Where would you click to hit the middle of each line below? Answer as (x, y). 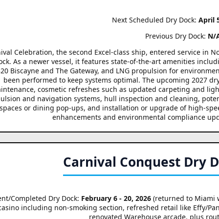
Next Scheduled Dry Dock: (155, 20)
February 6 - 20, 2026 (116, 198)
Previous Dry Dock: (176, 36)
